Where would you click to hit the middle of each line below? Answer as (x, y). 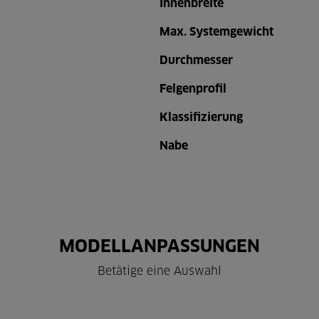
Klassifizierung (201, 117)
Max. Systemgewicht (216, 32)
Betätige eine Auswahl (159, 271)
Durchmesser (196, 61)
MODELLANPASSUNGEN (159, 247)
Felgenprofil (193, 89)
